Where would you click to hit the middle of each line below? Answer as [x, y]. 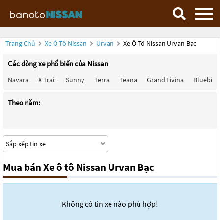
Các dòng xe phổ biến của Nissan [58, 64]
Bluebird [206, 80]
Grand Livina [165, 80]
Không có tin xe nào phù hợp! [110, 204]
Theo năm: [24, 102]
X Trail [47, 80]
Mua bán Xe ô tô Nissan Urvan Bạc [79, 167]
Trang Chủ [20, 43]
